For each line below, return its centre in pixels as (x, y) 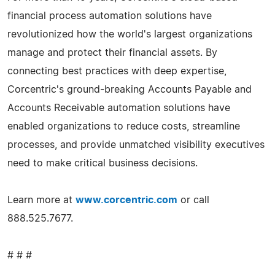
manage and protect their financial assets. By (112, 52)
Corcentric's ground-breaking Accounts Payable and (130, 89)
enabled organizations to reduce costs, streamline (124, 126)
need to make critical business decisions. (103, 163)
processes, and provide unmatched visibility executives (136, 145)
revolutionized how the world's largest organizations (130, 34)
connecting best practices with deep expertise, (117, 71)
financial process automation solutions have (110, 16)
